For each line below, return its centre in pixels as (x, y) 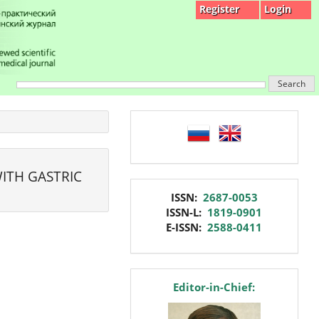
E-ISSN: (187, 227)
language (170, 125)
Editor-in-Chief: (214, 287)
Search (292, 84)
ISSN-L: (187, 212)
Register (219, 9)
